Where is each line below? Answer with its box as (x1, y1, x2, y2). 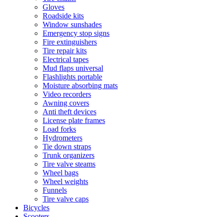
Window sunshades (43, 20, 102, 29)
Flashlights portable (43, 73, 102, 81)
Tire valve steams (43, 160, 95, 168)
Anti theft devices (43, 108, 96, 116)
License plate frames (43, 116, 105, 124)
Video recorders (43, 90, 91, 98)
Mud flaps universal (43, 64, 103, 72)
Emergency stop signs (43, 29, 109, 37)
